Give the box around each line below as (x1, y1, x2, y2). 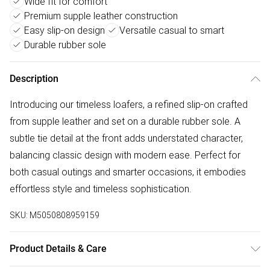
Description (10, 73, 58, 85)
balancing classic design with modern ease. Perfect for (10, 149, 240, 162)
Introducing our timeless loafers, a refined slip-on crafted (10, 98, 248, 111)
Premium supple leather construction (24, 10, 178, 22)
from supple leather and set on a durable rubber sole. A (10, 115, 240, 128)
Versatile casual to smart (119, 24, 224, 37)
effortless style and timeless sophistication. (10, 183, 192, 195)
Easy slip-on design (24, 24, 105, 37)
